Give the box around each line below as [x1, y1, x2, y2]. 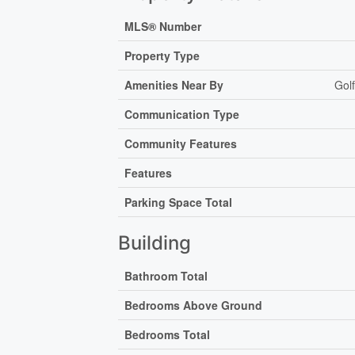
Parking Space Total [124, 193, 233, 210]
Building [118, 231, 192, 254]
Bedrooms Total [124, 326, 211, 342]
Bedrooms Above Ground [124, 296, 263, 313]
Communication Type [124, 105, 240, 122]
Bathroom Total [124, 267, 208, 284]
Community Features [124, 135, 238, 151]
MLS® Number [124, 17, 202, 34]
